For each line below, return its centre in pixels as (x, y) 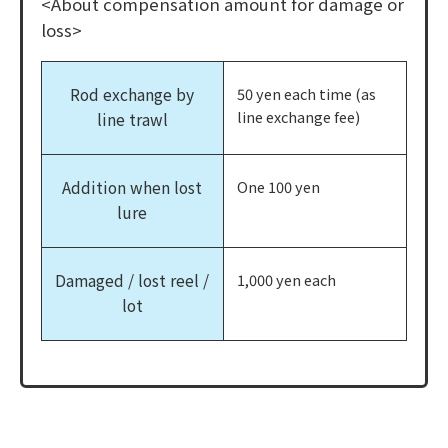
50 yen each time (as (307, 93)
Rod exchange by (132, 94)
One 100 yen (279, 186)
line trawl (132, 119)
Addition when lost (132, 187)
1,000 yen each (287, 279)
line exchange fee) (299, 116)
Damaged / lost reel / (132, 280)
